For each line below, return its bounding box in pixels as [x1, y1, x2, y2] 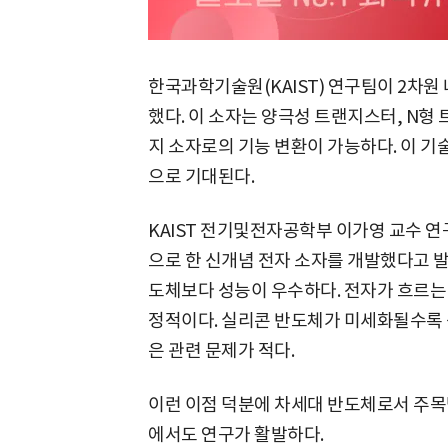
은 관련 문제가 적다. [148, 338, 294, 362]
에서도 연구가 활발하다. [148, 422, 324, 446]
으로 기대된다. [148, 164, 254, 188]
